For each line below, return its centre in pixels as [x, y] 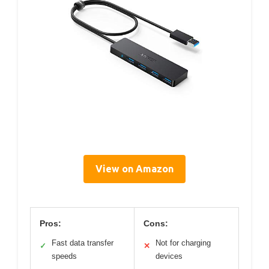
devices [169, 256]
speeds [64, 256]
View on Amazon [134, 168]
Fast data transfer [83, 243]
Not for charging [183, 243]
